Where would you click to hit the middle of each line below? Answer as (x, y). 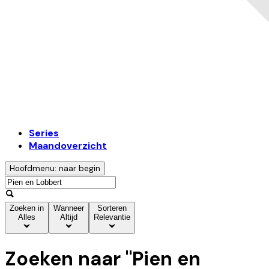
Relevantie (112, 217)
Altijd (69, 217)
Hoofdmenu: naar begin (55, 169)
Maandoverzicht (68, 146)
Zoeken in (27, 208)
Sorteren (112, 208)
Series (44, 133)
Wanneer (69, 208)
